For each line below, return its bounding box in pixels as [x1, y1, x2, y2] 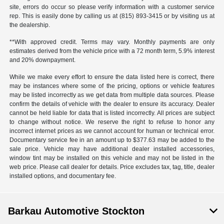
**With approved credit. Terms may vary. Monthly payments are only [9, 38, 214, 45]
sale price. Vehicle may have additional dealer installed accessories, [9, 145, 214, 152]
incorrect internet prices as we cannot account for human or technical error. [9, 127, 214, 134]
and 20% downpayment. [9, 56, 76, 63]
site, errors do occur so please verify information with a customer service [9, 3, 214, 10]
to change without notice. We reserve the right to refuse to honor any [9, 118, 214, 125]
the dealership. [9, 21, 50, 28]
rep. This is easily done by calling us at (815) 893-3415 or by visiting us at [9, 12, 214, 19]
